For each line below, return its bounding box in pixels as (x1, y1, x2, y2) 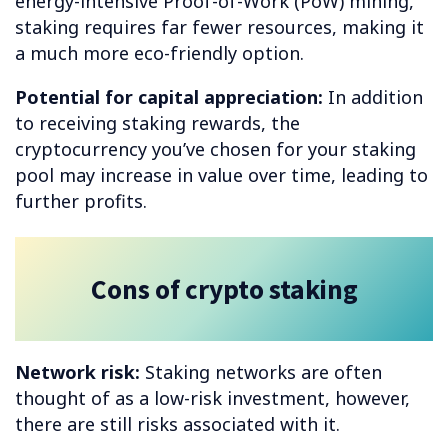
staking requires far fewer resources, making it (15, 15, 424, 40)
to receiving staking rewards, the (15, 111, 300, 136)
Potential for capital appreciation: (15, 85, 323, 110)
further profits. (15, 189, 147, 214)
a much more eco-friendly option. (15, 41, 304, 66)
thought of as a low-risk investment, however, (15, 386, 410, 411)
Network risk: (15, 360, 140, 385)
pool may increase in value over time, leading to (15, 163, 428, 188)
